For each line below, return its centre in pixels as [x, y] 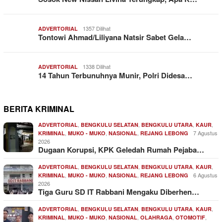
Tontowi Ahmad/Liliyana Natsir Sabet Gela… [115, 37]
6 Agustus [205, 175]
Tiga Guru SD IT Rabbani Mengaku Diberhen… [119, 192]
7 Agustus [205, 133]
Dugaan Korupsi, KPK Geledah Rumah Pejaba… [121, 150]
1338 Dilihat [97, 67]
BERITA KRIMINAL [39, 109]
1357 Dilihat [97, 28]
